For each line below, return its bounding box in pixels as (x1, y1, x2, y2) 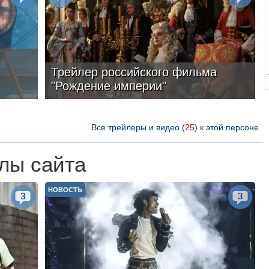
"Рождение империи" (50, 79, 166, 92)
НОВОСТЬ (47, 186, 82, 193)
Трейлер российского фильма (50, 65, 217, 79)
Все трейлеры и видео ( (91, 122, 185, 132)
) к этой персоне (194, 122, 259, 132)
